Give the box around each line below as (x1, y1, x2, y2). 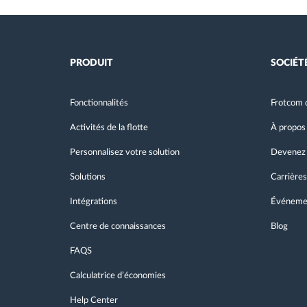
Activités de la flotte (70, 123, 148, 132)
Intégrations (70, 197, 117, 206)
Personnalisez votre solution (70, 148, 180, 157)
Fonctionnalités (70, 99, 128, 108)
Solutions (70, 173, 106, 182)
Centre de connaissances (70, 222, 166, 231)
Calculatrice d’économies (70, 271, 166, 280)
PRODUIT (70, 58, 113, 68)
